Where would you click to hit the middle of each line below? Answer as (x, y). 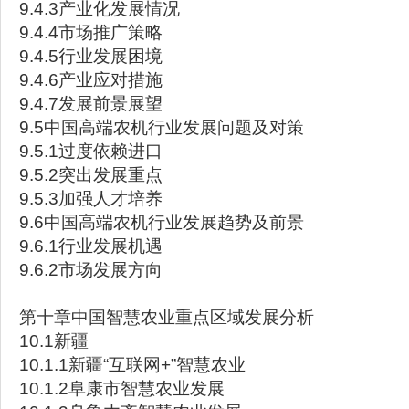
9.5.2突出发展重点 (91, 175)
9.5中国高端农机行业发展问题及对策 (162, 127)
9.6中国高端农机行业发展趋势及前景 (162, 222)
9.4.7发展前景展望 (91, 104)
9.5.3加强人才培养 (91, 199)
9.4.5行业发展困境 (91, 56)
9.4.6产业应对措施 (91, 80)
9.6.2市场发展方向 (91, 270)
